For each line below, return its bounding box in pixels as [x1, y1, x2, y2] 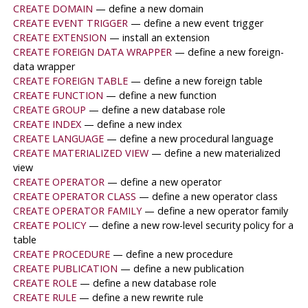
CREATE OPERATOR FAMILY [12, 204, 142, 218]
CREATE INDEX [12, 118, 81, 131]
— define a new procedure [112, 247, 233, 261]
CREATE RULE [12, 291, 76, 305]
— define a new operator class [138, 190, 278, 203]
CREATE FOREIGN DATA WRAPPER [12, 45, 172, 59]
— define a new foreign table [130, 74, 263, 88]
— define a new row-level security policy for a [88, 219, 294, 232]
